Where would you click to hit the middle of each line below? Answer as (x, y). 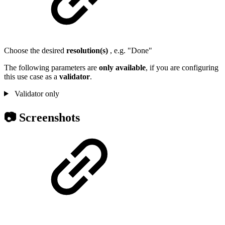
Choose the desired (35, 50)
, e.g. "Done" (131, 50)
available (131, 67)
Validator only (36, 93)
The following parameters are (51, 67)
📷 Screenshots (42, 117)
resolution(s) (87, 50)
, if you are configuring (182, 67)
